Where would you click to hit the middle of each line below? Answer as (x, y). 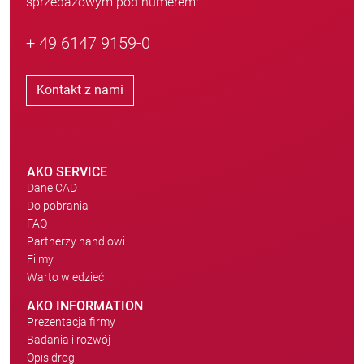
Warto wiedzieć (65, 277)
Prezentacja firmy (71, 322)
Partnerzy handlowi (76, 241)
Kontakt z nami (80, 90)
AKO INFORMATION (85, 306)
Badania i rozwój (69, 340)
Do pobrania (58, 206)
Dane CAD (52, 188)
